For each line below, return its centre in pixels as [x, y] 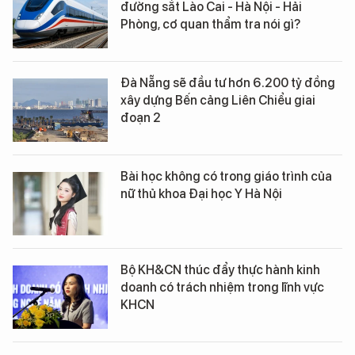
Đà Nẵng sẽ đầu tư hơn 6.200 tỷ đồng [228, 83]
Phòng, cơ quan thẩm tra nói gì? [210, 25]
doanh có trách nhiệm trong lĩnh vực [222, 288]
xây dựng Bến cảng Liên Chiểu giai [218, 101]
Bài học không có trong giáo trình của [226, 177]
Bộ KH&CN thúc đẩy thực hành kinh [220, 270]
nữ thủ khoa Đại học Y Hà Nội [201, 194]
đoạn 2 [141, 118]
